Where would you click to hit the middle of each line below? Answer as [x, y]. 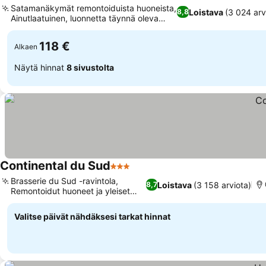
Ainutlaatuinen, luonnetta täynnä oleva [85, 18]
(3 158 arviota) [222, 185]
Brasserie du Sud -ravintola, [64, 181]
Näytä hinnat [40, 67]
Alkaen [26, 46]
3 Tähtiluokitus [143, 172]
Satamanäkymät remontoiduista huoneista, [94, 8]
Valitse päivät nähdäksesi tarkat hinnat [92, 216]
